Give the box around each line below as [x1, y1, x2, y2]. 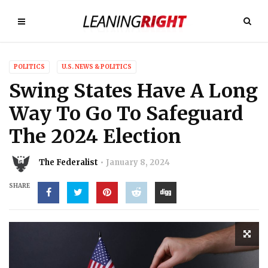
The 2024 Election [9, 124, 181, 148]
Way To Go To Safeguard [9, 102, 243, 126]
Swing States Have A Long [9, 79, 258, 103]
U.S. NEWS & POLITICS [62, 63, 132, 71]
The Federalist [39, 157, 98, 167]
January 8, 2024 [106, 157, 170, 167]
